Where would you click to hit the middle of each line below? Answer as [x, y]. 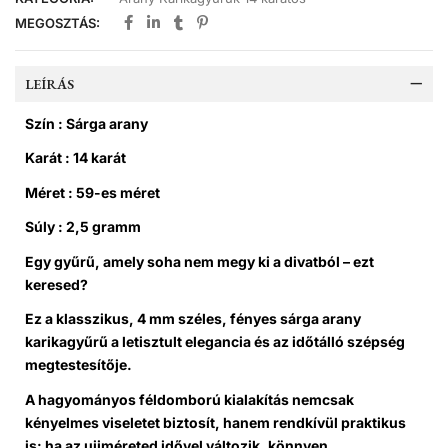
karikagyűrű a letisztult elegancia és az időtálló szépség [215, 342]
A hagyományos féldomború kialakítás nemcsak [189, 399]
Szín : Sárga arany [86, 123]
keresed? [56, 284]
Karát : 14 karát [75, 158]
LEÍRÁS [49, 83]
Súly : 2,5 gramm [83, 227]
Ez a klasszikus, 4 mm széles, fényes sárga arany [193, 319]
